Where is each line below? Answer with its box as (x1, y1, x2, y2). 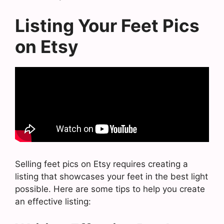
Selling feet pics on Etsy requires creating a (15, 159, 188, 169)
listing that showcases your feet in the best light (15, 171, 208, 181)
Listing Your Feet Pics (15, 14, 199, 36)
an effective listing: (15, 196, 91, 206)
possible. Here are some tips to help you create (15, 184, 205, 194)
